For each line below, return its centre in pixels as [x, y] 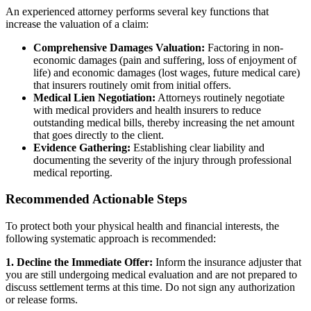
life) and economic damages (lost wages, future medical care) [167, 72]
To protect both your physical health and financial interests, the [142, 226]
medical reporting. [73, 172]
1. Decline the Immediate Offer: [79, 262]
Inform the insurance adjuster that [227, 262]
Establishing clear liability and [197, 147]
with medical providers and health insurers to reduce [147, 110]
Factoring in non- [244, 47]
